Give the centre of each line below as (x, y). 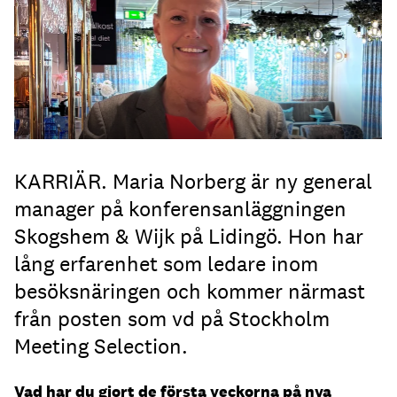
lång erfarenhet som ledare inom (166, 263)
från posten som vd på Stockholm (172, 318)
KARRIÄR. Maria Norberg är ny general (193, 181)
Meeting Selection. (101, 346)
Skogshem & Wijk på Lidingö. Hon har (189, 236)
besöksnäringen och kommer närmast (190, 291)
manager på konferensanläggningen (180, 208)
